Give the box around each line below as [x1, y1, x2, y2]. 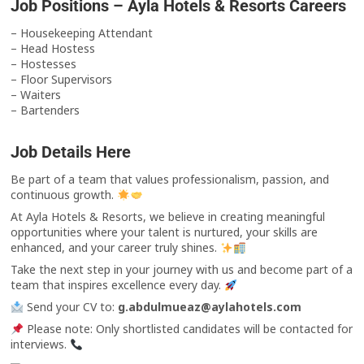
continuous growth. [11, 187, 118, 203]
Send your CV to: [24, 299, 115, 315]
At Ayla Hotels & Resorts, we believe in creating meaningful [11, 209, 326, 225]
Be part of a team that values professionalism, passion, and [11, 171, 330, 188]
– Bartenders [11, 102, 80, 119]
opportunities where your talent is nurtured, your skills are [11, 224, 318, 240]
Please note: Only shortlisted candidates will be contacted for [24, 321, 353, 337]
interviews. [11, 336, 71, 353]
